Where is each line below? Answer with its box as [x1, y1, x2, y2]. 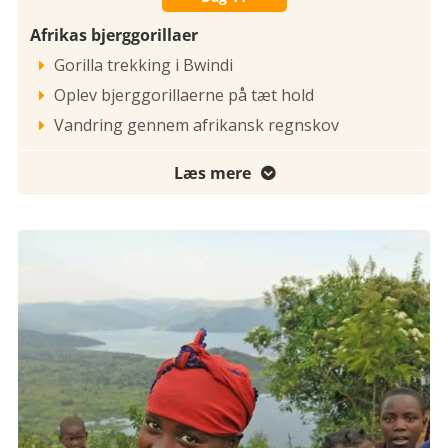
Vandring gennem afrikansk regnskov [54, 113, 339, 136]
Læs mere [173, 161, 251, 184]
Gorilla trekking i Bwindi [54, 53, 233, 76]
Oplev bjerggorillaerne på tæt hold [54, 83, 314, 106]
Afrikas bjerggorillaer [30, 23, 198, 46]
